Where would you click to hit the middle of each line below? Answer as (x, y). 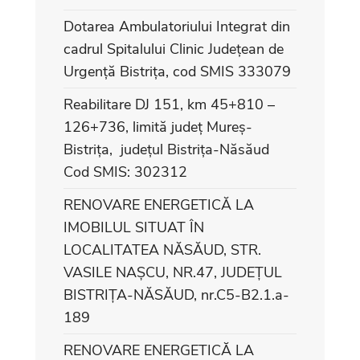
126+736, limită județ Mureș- (158, 127)
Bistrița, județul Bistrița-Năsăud (166, 149)
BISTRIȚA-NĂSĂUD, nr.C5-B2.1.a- (176, 295)
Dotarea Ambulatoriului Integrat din (177, 26)
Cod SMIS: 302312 (125, 172)
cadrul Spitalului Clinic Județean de (174, 49)
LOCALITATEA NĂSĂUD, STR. (162, 250)
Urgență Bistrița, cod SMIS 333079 (177, 71)
